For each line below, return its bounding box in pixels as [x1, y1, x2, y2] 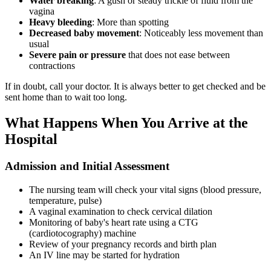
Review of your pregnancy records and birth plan [29, 238, 217, 249]
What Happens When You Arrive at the [5, 114, 248, 131]
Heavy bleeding [29, 17, 92, 28]
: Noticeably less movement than [139, 28, 263, 39]
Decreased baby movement [29, 28, 139, 39]
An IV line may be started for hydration [29, 249, 180, 260]
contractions [29, 60, 75, 71]
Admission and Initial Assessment [5, 159, 169, 172]
